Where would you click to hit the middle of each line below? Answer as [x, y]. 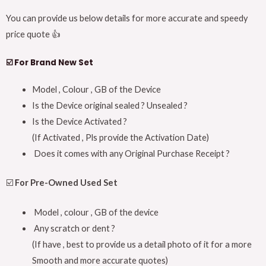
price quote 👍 [33, 34]
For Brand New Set [54, 62]
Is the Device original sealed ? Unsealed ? [110, 105]
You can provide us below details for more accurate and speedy [127, 18]
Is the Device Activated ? [79, 121]
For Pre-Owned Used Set [66, 182]
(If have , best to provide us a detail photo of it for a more [142, 245]
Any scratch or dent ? [73, 229]
